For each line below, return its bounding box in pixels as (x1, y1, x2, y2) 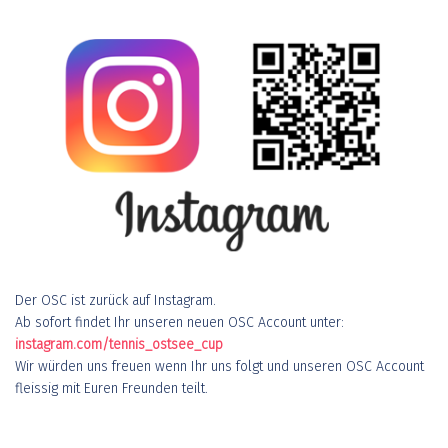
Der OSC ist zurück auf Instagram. (15, 291, 216, 309)
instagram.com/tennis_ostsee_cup (15, 335, 223, 353)
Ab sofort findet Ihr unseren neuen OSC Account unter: (15, 313, 344, 331)
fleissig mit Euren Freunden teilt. (15, 379, 208, 397)
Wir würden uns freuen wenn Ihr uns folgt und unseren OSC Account (15, 357, 424, 375)
